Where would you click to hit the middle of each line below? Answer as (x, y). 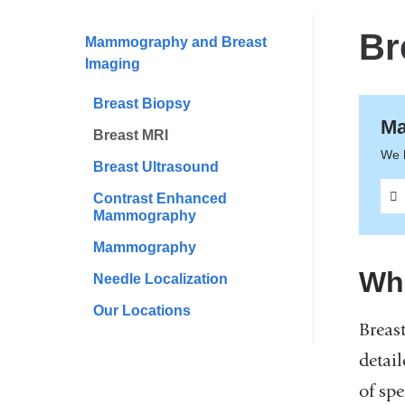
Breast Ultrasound (156, 166)
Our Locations (142, 310)
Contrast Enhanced (160, 198)
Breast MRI (131, 135)
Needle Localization (161, 278)
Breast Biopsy (142, 103)
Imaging (112, 63)
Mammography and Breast (175, 42)
